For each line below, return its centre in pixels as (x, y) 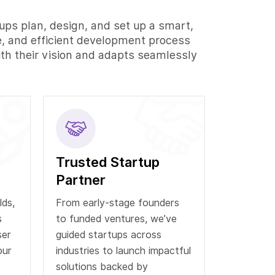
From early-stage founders (118, 203)
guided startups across (109, 235)
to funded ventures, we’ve (116, 219)
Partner (81, 180)
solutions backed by (102, 267)
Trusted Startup (108, 162)
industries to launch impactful (123, 251)
